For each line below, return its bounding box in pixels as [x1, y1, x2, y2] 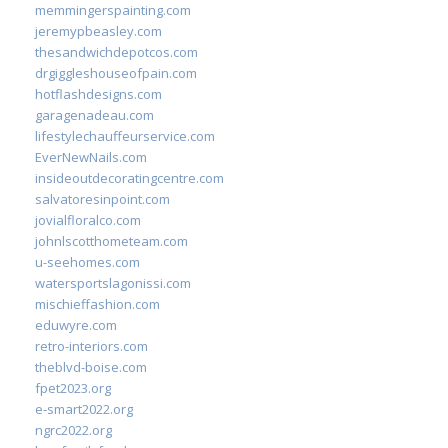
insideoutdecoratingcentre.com [35, 169, 224, 187]
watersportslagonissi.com [35, 274, 191, 292]
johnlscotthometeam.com [35, 232, 188, 250]
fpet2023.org [35, 379, 111, 397]
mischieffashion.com [35, 295, 160, 313]
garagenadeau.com [35, 106, 154, 124]
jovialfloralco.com [35, 211, 141, 229]
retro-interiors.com [35, 337, 148, 355]
